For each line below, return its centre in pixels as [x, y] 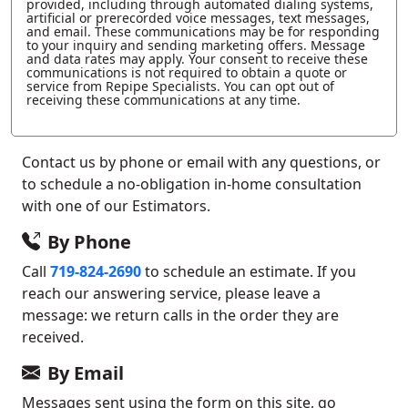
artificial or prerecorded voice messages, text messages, [198, 17]
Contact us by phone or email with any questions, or [201, 162]
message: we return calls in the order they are [180, 315]
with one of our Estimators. [116, 205]
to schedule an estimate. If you [249, 271]
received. [53, 337]
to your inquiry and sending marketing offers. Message [196, 45]
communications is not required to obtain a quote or [187, 72]
